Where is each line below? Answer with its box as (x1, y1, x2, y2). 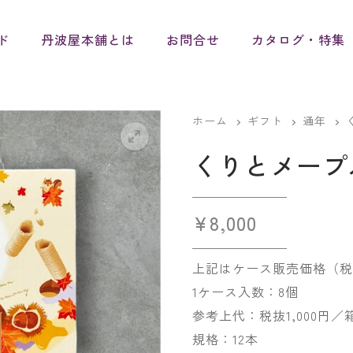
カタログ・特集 (251, 30, 345, 49)
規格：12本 (192, 329, 258, 348)
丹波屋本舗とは (40, 30, 135, 49)
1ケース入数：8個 (192, 282, 299, 301)
